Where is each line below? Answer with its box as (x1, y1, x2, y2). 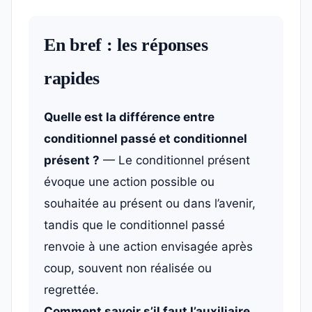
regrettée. (44, 283, 99, 297)
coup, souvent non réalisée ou (44, 261, 212, 275)
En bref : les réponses (44, 35, 208, 55)
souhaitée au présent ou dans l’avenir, (44, 196, 256, 210)
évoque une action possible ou (44, 175, 214, 189)
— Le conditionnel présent (100, 153, 250, 167)
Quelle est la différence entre (44, 110, 214, 124)
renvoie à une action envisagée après (44, 240, 253, 253)
